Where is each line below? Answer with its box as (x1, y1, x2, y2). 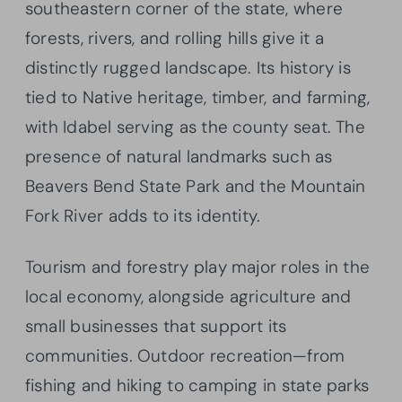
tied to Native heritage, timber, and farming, (25, 85, 371, 109)
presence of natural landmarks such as (25, 144, 333, 168)
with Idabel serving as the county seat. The (25, 115, 365, 138)
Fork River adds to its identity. (25, 204, 261, 227)
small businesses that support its (25, 314, 287, 337)
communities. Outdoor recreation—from (25, 344, 345, 367)
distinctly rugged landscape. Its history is (25, 56, 351, 79)
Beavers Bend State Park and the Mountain (25, 174, 366, 197)
